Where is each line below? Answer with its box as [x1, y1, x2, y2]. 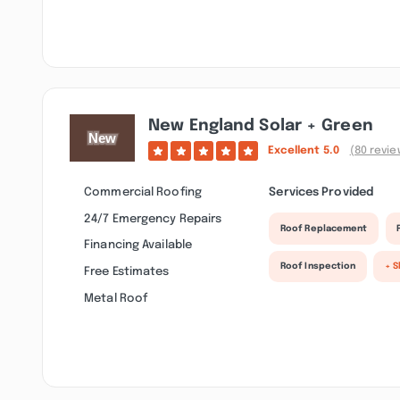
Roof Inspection [279, 262, 356, 271]
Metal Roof [84, 291, 148, 304]
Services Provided [269, 186, 374, 199]
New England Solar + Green [148, 118, 373, 135]
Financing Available [84, 238, 193, 252]
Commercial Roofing [84, 186, 202, 199]
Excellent [267, 145, 323, 156]
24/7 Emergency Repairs [84, 212, 222, 225]
